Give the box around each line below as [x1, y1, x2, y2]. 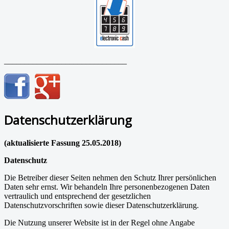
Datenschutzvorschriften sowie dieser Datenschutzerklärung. [4, 201, 199, 210]
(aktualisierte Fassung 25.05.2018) [4, 139, 121, 148]
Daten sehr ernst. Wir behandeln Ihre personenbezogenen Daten [4, 182, 210, 192]
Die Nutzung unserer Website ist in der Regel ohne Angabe [4, 218, 195, 227]
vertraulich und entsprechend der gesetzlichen [4, 192, 151, 201]
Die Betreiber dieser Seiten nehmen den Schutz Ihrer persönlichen [4, 173, 216, 182]
